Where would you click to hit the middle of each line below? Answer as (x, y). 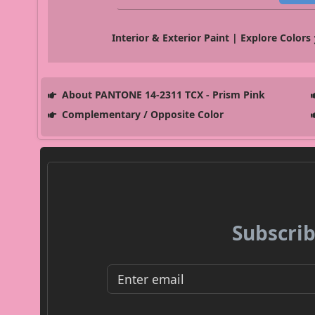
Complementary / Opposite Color (141, 115)
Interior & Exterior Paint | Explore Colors (212, 38)
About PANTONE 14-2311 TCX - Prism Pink (162, 95)
